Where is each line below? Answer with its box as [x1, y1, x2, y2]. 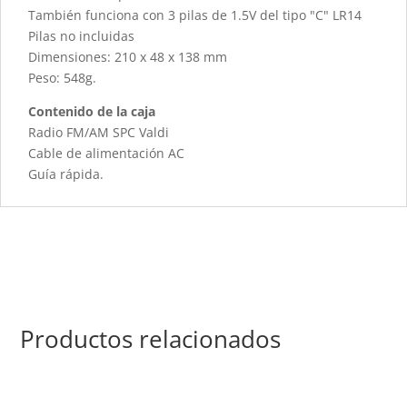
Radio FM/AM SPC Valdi [28, 124, 169, 142]
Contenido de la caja [28, 103, 155, 121]
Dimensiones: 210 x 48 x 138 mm [28, 48, 227, 66]
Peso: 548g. [28, 69, 96, 87]
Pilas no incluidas [28, 27, 134, 45]
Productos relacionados [20, 323, 282, 356]
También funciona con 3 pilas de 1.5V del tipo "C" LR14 [28, 6, 362, 25]
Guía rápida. [28, 165, 104, 184]
